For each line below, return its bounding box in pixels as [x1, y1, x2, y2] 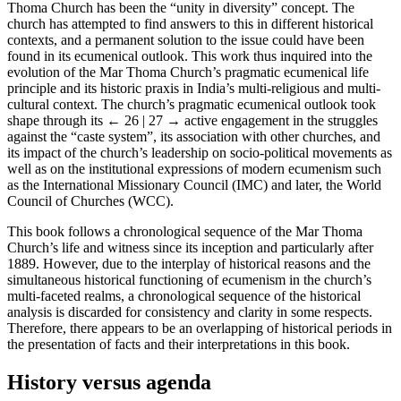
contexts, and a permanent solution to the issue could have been [7, 31, 364, 47]
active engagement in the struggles [181, 112, 378, 128]
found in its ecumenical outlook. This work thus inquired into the [7, 47, 372, 64]
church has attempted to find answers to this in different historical [7, 15, 373, 31]
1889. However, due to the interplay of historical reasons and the [7, 255, 371, 271]
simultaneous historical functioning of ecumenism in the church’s [7, 271, 371, 287]
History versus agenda [7, 370, 211, 394]
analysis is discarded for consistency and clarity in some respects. [7, 303, 372, 320]
